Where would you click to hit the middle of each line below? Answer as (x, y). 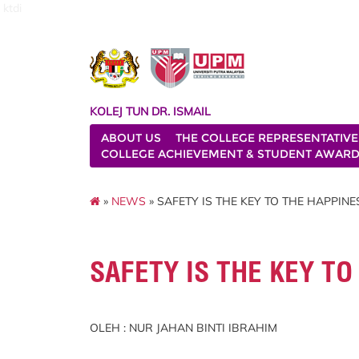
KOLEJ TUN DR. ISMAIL (150, 111)
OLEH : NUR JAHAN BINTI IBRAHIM (184, 328)
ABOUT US (131, 138)
